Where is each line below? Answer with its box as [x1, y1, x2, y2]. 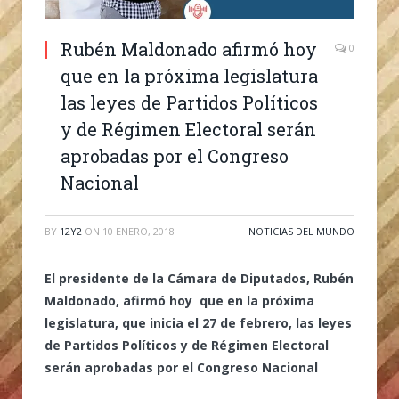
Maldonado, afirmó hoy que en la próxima [45, 291, 314, 309]
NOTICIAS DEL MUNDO [248, 224, 354, 238]
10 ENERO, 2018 [102, 224, 175, 238]
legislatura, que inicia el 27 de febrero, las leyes [45, 313, 352, 331]
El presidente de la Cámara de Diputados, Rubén [45, 269, 354, 287]
